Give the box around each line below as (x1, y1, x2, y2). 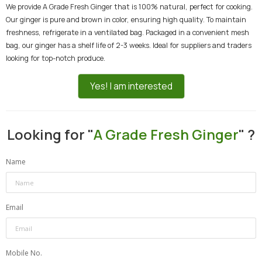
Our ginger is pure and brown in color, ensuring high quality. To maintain (6, 15, 246, 25)
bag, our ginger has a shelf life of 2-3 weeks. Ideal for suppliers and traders (6, 40, 251, 50)
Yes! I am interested (89, 80, 173, 92)
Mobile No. (6, 248, 42, 258)
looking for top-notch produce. (6, 53, 105, 63)
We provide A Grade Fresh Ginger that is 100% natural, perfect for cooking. (6, 2, 253, 12)
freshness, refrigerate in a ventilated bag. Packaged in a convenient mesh (6, 27, 249, 37)
